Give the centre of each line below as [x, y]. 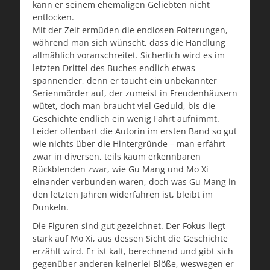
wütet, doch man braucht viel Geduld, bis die [124, 106]
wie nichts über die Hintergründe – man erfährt [129, 144]
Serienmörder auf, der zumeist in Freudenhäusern [135, 93]
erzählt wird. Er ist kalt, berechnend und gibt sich [133, 251]
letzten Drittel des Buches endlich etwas [114, 68]
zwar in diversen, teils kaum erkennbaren [117, 157]
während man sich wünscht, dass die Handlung [129, 43]
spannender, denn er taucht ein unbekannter [125, 81]
